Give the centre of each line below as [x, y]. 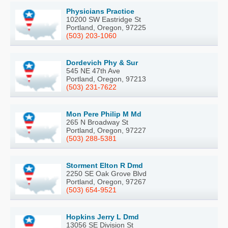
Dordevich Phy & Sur [102, 62]
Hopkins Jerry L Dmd [103, 217]
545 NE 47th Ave [93, 70]
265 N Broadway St [97, 122]
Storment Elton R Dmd [105, 165]
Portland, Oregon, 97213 [106, 79]
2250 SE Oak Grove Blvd [106, 173]
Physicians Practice [100, 11]
